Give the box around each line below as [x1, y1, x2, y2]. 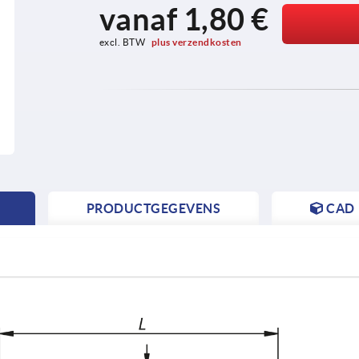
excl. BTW [99, 36, 147, 47]
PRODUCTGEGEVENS [86, 200, 221, 216]
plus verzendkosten [151, 36, 242, 47]
